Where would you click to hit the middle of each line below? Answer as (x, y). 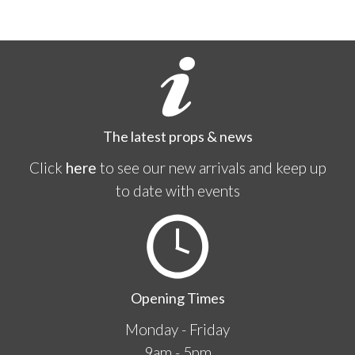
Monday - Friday (177, 330)
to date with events (177, 191)
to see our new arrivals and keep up (211, 168)
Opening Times (177, 298)
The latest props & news (177, 137)
